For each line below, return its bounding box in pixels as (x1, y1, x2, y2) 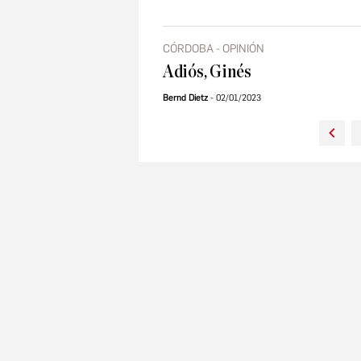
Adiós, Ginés (163, 63, 251, 81)
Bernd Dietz (163, 93, 208, 103)
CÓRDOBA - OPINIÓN (163, 42, 264, 56)
